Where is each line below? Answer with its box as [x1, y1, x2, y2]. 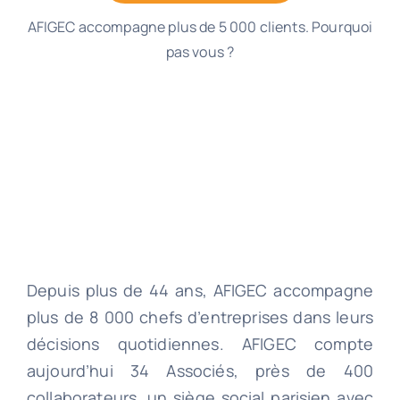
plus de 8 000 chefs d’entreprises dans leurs [26, 305, 374, 328]
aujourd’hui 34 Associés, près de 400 [26, 359, 374, 381]
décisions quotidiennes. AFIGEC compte [26, 332, 374, 354]
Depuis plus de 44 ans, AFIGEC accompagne [26, 279, 374, 301]
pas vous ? [165, 41, 235, 62]
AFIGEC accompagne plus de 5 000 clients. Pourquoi [27, 16, 373, 37]
